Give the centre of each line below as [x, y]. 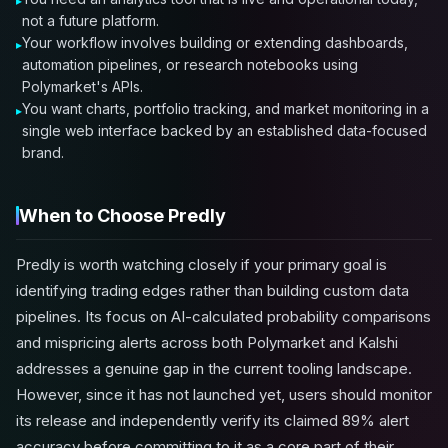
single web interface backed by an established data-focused [224, 130]
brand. [43, 152]
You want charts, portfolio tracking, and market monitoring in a [225, 108]
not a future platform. [90, 20]
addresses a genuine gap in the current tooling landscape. [214, 368]
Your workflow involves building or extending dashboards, [215, 42]
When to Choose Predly [122, 215]
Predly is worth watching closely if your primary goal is [201, 264]
